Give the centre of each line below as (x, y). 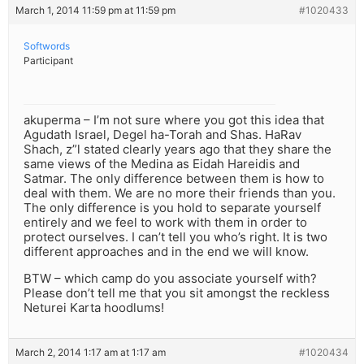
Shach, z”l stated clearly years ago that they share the (178, 149)
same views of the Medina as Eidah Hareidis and (162, 164)
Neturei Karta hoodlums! (94, 308)
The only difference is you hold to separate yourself (172, 208)
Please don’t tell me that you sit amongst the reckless (177, 293)
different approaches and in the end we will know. (166, 252)
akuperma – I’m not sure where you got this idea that (174, 120)
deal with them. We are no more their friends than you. (180, 193)
